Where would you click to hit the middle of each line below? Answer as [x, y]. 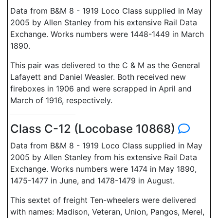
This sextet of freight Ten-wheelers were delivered [103, 200]
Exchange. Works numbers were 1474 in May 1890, [103, 169]
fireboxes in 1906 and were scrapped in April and [101, 89]
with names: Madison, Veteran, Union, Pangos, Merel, [107, 212]
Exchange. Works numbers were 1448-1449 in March [107, 34]
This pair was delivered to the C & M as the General [105, 65]
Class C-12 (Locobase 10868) [94, 129]
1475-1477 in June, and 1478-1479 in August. [92, 181]
